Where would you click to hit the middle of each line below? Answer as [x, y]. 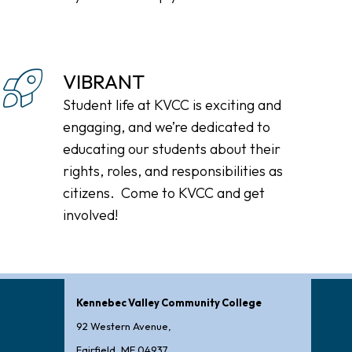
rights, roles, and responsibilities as [173, 171]
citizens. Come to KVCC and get [164, 193]
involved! [91, 215]
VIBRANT [104, 82]
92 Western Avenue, [124, 326]
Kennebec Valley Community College [169, 302]
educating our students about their [172, 149]
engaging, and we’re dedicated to [167, 127]
